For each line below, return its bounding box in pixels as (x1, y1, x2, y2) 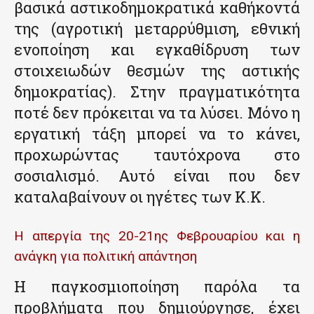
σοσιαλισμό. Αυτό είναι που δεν (14, 165, 300, 186)
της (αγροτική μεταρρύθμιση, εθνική (14, 18, 300, 39)
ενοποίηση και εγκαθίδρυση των (14, 39, 300, 60)
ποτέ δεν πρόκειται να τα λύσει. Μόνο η (14, 102, 300, 123)
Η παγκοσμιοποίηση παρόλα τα (14, 276, 300, 297)
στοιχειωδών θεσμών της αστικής (14, 60, 300, 81)
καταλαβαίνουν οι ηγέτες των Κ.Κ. (14, 186, 266, 207)
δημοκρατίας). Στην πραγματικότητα (14, 81, 300, 102)
